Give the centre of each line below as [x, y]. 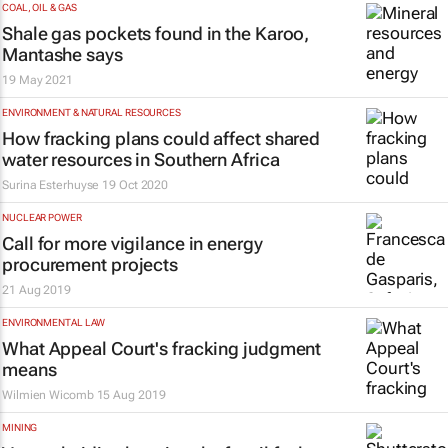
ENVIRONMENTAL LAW [54, 322]
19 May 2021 [37, 80]
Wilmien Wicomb [48, 395]
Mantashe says [62, 54]
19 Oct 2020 [135, 185]
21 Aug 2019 [36, 290]
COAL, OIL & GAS [39, 7]
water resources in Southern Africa [141, 159]
